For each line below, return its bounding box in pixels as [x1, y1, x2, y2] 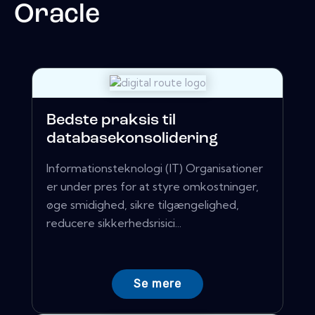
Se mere [134, 277, 181, 291]
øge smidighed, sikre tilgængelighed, [46, 198, 239, 212]
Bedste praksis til [46, 112, 176, 129]
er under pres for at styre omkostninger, [46, 179, 259, 194]
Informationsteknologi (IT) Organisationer [46, 161, 263, 176]
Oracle [14, 1, 100, 28]
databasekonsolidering [46, 131, 218, 148]
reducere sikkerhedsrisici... [46, 216, 181, 231]
